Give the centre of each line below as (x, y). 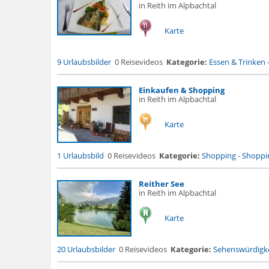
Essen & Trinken (237, 62)
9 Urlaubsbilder (84, 62)
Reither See (161, 184)
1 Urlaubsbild (80, 156)
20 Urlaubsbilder (86, 249)
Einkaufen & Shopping (181, 90)
